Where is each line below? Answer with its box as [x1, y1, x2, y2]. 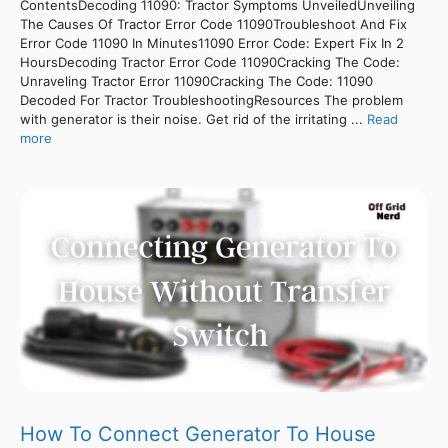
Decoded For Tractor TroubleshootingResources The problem [20, 91, 403, 108]
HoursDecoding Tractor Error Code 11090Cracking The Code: [20, 53, 400, 70]
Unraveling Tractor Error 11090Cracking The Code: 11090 [20, 72, 373, 89]
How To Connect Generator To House [20, 421, 376, 446]
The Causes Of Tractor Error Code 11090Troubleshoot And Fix [20, 15, 407, 32]
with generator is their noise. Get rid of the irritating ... [20, 110, 367, 127]
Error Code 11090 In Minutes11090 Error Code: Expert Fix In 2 [20, 34, 404, 51]
